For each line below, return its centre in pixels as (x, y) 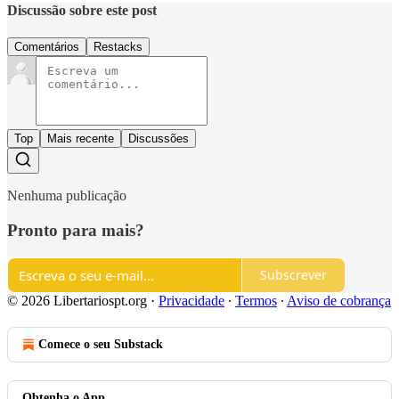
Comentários (47, 47)
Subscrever (293, 275)
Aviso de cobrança (339, 300)
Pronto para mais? (76, 230)
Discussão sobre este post (82, 10)
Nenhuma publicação (67, 196)
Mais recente (81, 139)
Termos (256, 300)
